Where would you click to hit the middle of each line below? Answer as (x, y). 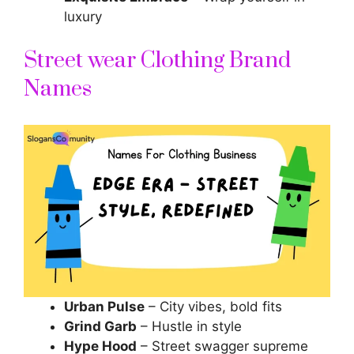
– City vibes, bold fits (213, 307)
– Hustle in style (189, 327)
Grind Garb (100, 327)
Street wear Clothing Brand (157, 61)
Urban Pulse (104, 307)
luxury (83, 16)
